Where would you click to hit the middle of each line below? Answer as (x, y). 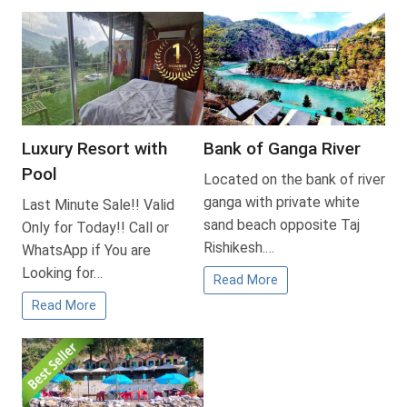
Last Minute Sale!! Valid (98, 204)
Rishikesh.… (239, 247)
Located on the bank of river (294, 179)
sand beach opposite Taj (282, 224)
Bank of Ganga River (282, 149)
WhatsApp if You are (86, 250)
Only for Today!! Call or (95, 227)
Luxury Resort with (94, 149)
